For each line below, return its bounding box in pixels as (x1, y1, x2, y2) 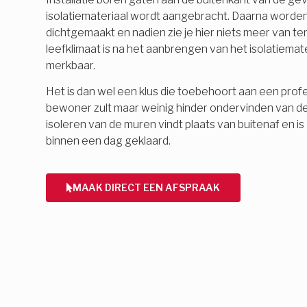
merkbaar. (46, 58, 96, 72)
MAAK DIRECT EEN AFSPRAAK (73, 181, 221, 193)
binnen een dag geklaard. (46, 134, 171, 148)
